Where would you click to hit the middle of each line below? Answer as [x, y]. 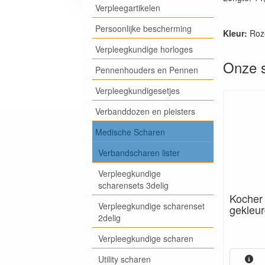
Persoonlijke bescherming [143, 28]
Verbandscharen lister [139, 152]
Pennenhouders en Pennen [146, 70]
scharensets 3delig [133, 185]
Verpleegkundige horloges [144, 49]
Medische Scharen [130, 132]
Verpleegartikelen [127, 7]
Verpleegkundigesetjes [137, 90]
